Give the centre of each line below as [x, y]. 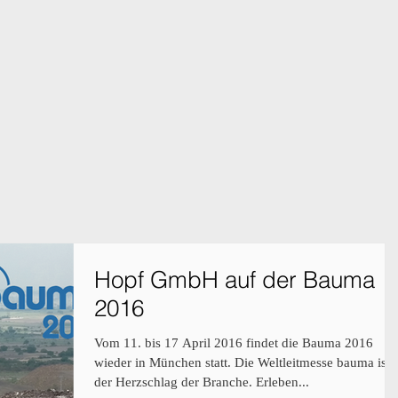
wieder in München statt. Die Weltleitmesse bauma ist [242, 362]
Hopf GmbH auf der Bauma [235, 280]
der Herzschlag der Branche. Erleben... [202, 382]
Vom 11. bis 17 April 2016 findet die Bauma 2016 [234, 343]
